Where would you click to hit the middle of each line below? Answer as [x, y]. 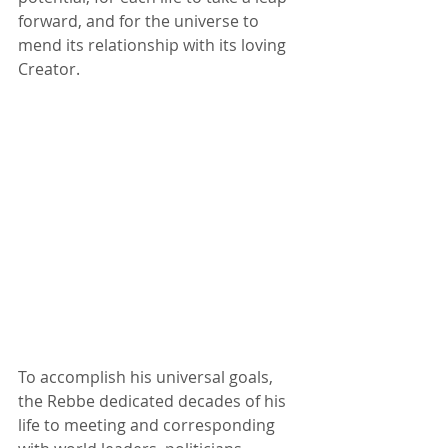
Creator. [51, 69]
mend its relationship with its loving [154, 45]
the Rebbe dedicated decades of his [154, 401]
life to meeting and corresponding [148, 425]
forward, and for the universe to [140, 21]
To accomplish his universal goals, [147, 377]
